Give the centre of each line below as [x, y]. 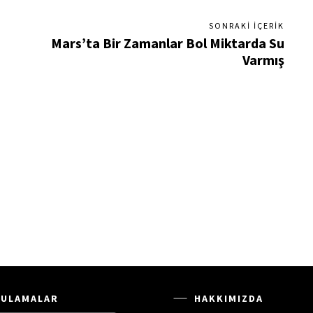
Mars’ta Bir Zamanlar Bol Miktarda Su [167, 43]
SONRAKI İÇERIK [246, 26]
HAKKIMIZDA [229, 298]
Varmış [263, 60]
